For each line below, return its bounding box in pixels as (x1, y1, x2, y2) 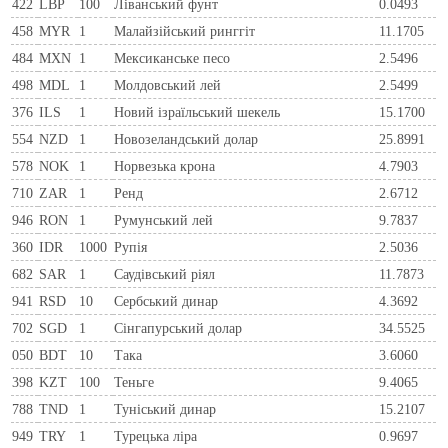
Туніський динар (114, 400, 217, 417)
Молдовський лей (114, 76, 222, 93)
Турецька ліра (114, 427, 198, 444)
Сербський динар (114, 292, 219, 309)
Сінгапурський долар (114, 319, 243, 336)
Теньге (114, 373, 155, 390)
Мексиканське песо (114, 49, 231, 66)
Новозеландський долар (114, 130, 259, 147)
